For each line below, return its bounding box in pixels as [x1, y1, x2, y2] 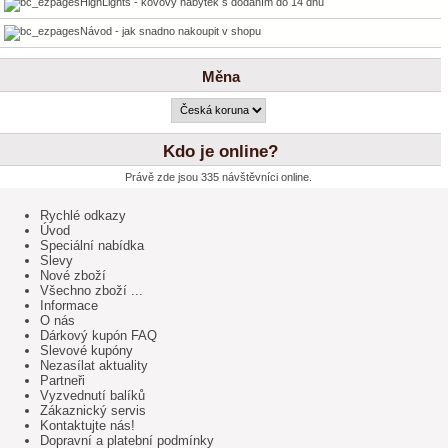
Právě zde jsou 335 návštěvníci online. [124, 171, 312, 184]
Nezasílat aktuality [40, 358, 148, 374]
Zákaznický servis [40, 403, 146, 419]
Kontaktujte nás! [40, 418, 135, 434]
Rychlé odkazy [40, 208, 126, 224]
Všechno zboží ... [40, 283, 143, 299]
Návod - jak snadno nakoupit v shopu [80, 24, 261, 37]
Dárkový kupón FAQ [40, 328, 157, 344]
